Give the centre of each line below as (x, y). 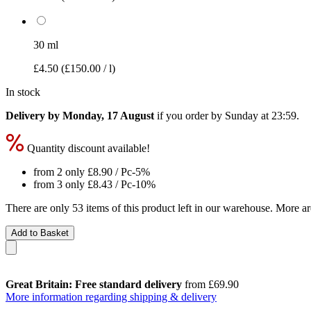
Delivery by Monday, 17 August (80, 115)
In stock (23, 92)
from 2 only (60, 171)
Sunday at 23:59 (261, 115)
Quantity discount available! (87, 148)
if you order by (190, 115)
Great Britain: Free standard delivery (94, 284)
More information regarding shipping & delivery (111, 296)
